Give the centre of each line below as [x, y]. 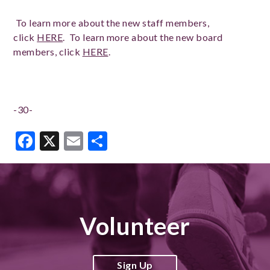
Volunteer [135, 226]
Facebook [76, 141]
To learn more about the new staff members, [112, 23]
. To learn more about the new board [143, 37]
